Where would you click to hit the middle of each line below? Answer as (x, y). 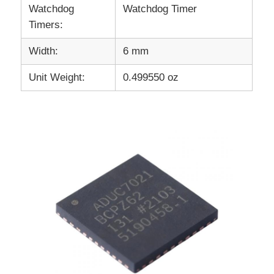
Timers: (46, 24)
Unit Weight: (57, 77)
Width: (44, 51)
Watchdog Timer (160, 9)
